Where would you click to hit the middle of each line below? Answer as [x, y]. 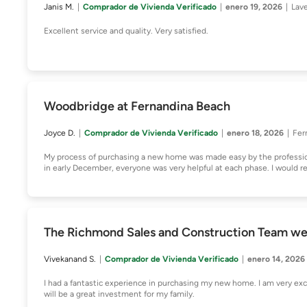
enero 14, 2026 [276, 259]
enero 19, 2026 [254, 7]
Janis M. [59, 7]
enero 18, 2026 [255, 133]
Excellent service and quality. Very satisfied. [126, 31]
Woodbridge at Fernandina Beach [137, 106]
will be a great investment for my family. [119, 294]
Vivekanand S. [70, 259]
